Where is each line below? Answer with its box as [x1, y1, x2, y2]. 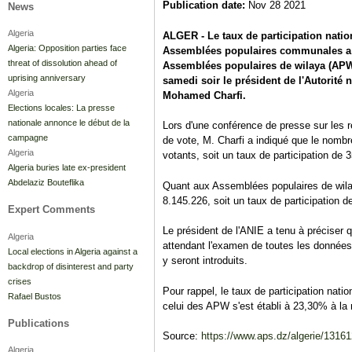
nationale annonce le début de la [8, 118, 130, 128]
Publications [8, 317, 69, 329]
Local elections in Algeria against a [8, 246, 137, 256]
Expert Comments [8, 203, 95, 216]
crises [8, 276, 31, 286]
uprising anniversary [8, 73, 86, 83]
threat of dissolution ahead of [8, 58, 117, 68]
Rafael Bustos [8, 291, 61, 301]
